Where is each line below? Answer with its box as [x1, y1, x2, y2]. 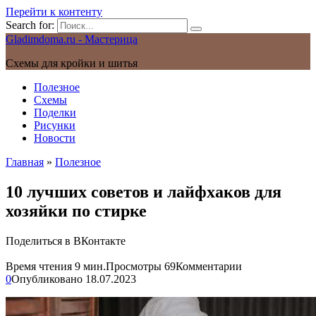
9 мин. [72, 260, 106, 272]
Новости [34, 132, 75, 144]
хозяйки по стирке [6, 201, 147, 220]
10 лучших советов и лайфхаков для [6, 182, 281, 201]
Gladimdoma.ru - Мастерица [6, 33, 138, 45]
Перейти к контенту [6, 6, 102, 18]
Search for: [6, 19, 54, 31]
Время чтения [6, 260, 72, 272]
